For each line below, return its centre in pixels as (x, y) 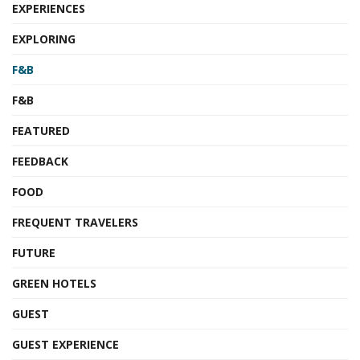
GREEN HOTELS (54, 283)
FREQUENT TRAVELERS (75, 222)
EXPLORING (44, 39)
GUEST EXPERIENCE (65, 344)
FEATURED (41, 131)
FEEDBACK (40, 161)
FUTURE (34, 253)
